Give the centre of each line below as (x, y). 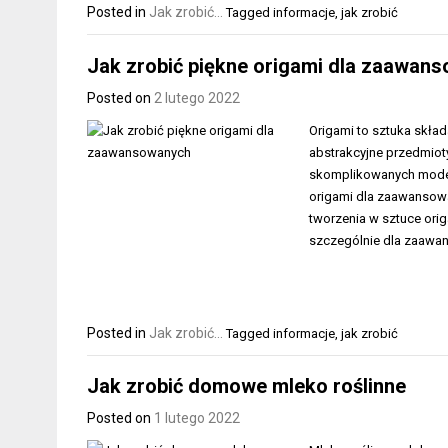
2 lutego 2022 (197, 97)
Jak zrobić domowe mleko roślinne (246, 386)
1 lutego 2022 (197, 418)
